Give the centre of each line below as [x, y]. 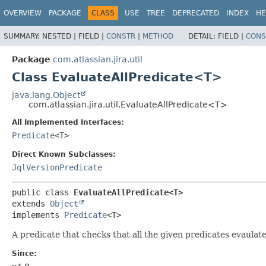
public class [43, 192]
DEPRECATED [196, 13]
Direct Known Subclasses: [64, 154]
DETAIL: [203, 36]
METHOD [158, 36]
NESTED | [60, 36]
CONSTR [121, 36]
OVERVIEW [23, 13]
